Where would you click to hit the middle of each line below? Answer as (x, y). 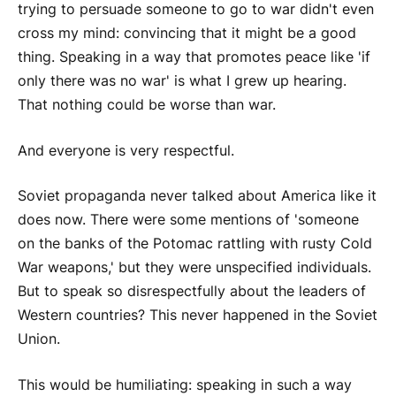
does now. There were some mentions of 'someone (188, 220)
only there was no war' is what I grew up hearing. (182, 81)
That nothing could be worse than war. (147, 105)
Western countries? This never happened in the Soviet (198, 316)
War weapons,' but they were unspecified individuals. (194, 268)
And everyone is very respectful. (126, 150)
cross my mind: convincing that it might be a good (187, 34)
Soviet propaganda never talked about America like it (197, 196)
